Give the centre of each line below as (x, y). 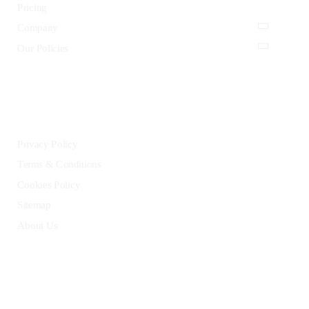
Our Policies (43, 48)
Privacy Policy (48, 144)
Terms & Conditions (59, 165)
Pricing (32, 7)
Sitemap (34, 205)
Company (38, 28)
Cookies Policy (49, 185)
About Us (38, 225)
